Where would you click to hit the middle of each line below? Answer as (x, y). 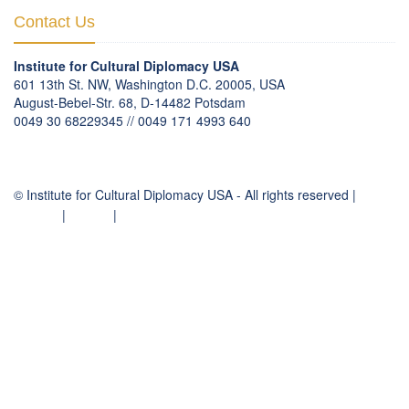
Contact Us (54, 22)
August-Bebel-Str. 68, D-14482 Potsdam (130, 103)
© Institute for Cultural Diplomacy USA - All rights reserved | (185, 195)
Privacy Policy (160, 215)
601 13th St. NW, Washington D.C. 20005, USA (149, 84)
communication (58, 139)
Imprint (89, 215)
